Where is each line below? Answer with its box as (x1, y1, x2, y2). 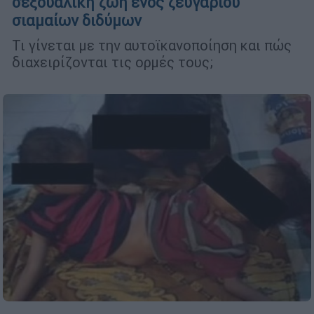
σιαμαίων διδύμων (12, 11, 142, 30)
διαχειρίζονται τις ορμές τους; (12, 53, 213, 71)
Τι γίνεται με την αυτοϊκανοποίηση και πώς (12, 36, 292, 54)
